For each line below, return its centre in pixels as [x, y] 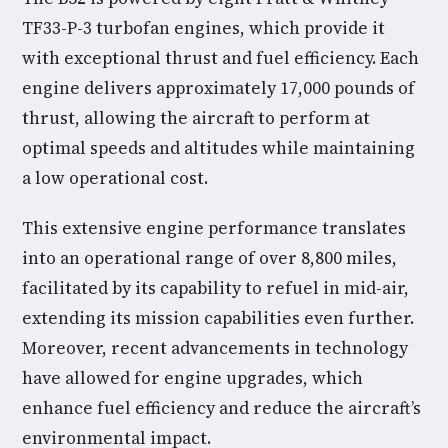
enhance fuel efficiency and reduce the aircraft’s [221, 408]
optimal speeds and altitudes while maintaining [218, 148]
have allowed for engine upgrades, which [192, 378]
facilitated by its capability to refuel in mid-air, [215, 288]
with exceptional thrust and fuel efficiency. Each [220, 58]
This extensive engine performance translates [214, 228]
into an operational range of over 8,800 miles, [209, 258]
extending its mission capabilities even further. [218, 318]
